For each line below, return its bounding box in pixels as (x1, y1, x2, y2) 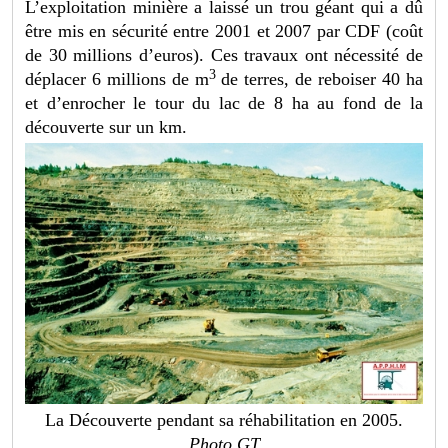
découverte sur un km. (25, 117, 188, 138)
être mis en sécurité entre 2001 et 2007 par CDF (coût (25, 21, 423, 42)
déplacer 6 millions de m (25, 69, 210, 90)
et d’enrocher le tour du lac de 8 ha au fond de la (25, 93, 423, 114)
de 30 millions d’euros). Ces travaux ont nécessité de (25, 45, 423, 66)
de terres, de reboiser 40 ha (221, 69, 423, 90)
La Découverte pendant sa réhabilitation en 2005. (45, 409, 403, 430)
